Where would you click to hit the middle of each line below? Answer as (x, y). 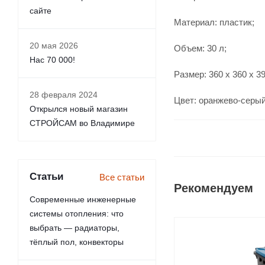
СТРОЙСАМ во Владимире (82, 123)
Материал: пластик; (214, 22)
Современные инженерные (83, 199)
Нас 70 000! (52, 60)
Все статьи (122, 177)
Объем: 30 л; (200, 48)
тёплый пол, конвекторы (77, 242)
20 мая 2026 (54, 46)
